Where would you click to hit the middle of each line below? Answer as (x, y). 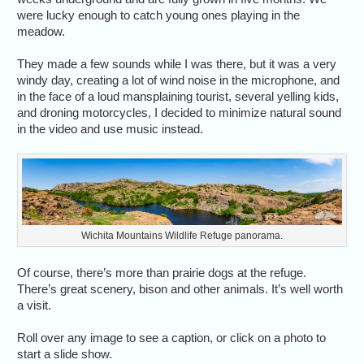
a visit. (35, 305)
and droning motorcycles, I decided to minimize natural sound (180, 112)
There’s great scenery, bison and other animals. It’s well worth (180, 289)
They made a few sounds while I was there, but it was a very (177, 63)
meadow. (41, 31)
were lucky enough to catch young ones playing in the (159, 15)
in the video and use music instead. (110, 128)
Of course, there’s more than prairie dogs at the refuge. (162, 273)
